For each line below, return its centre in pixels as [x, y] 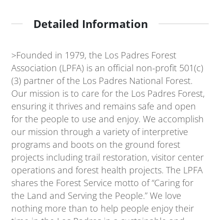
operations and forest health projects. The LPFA [107, 170]
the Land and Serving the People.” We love [96, 195]
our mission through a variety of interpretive [100, 131]
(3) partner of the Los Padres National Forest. [102, 80]
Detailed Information [90, 24]
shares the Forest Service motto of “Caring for [103, 182]
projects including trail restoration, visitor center [108, 157]
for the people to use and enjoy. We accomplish [108, 119]
